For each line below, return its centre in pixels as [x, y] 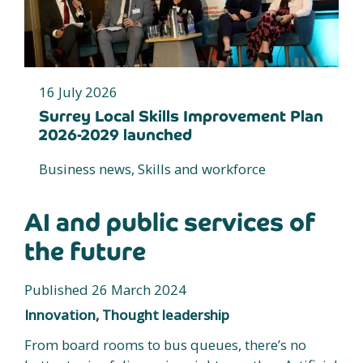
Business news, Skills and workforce [152, 169]
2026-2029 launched [115, 135]
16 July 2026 [78, 92]
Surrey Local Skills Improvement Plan [181, 116]
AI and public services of [170, 222]
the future [85, 251]
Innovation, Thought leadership [127, 314]
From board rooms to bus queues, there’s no [165, 344]
